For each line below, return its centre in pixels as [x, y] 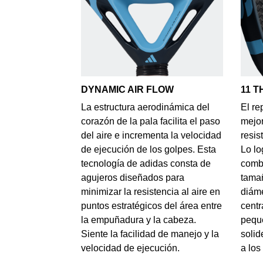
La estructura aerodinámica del [145, 107]
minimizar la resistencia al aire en [150, 191]
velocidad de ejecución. [130, 248]
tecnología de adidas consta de [146, 163]
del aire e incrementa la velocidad [151, 135]
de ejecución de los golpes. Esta [148, 149]
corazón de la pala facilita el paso [150, 121]
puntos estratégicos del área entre [151, 205]
